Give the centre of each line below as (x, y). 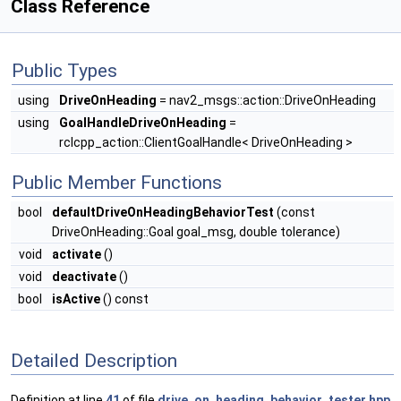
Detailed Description (94, 360)
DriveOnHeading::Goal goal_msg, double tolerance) (196, 232)
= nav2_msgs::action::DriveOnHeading (266, 100)
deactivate (84, 277)
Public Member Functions (117, 183)
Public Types (64, 71)
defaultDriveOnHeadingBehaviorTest (163, 212)
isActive (76, 299)
